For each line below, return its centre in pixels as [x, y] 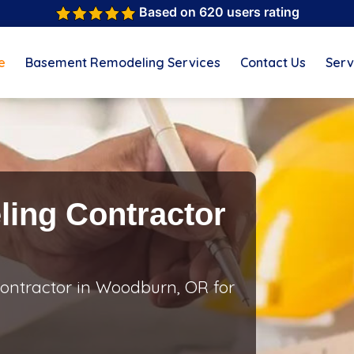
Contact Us [273, 62]
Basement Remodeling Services [123, 62]
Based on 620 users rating [218, 12]
